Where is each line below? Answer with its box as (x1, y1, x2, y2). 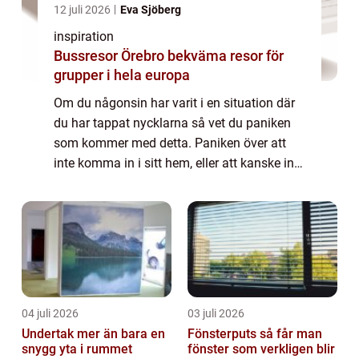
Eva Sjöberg (120, 2, 181, 16)
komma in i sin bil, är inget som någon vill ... (54, 175, 301, 191)
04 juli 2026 (22, 306, 79, 320)
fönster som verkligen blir (188, 341, 335, 357)
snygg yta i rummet (22, 341, 132, 357)
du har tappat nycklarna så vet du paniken (54, 115, 291, 131)
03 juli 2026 (188, 306, 244, 320)
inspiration (54, 28, 114, 44)
